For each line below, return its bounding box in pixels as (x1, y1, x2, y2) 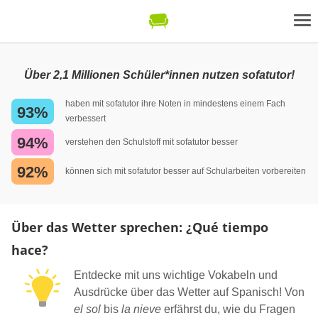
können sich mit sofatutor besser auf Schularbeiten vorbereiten (65, 165, 306, 176)
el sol (74, 302, 101, 315)
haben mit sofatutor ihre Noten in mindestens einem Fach (65, 99, 285, 109)
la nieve (121, 302, 161, 315)
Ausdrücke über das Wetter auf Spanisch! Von (74, 285, 305, 298)
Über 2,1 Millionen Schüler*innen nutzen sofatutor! (23, 69, 295, 81)
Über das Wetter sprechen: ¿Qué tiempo (11, 218, 268, 236)
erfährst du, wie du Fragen (161, 302, 295, 315)
